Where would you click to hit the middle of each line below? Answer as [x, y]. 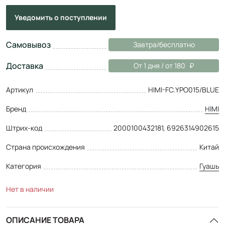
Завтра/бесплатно [164, 44]
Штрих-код [24, 128]
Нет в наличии [30, 189]
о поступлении [81, 17]
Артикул [20, 89]
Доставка [25, 66]
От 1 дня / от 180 [159, 65]
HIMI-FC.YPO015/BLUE [184, 89]
